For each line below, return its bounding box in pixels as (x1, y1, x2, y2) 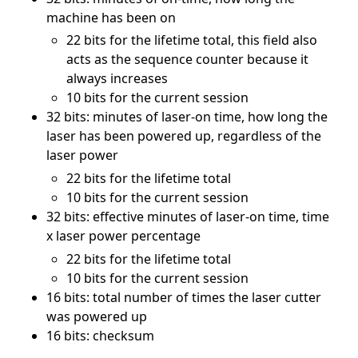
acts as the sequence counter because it (66, 50, 309, 69)
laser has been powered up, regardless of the (46, 127, 321, 145)
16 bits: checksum (46, 326, 154, 344)
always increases (66, 70, 169, 88)
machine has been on (46, 8, 176, 26)
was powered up (46, 307, 147, 325)
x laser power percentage (46, 227, 201, 245)
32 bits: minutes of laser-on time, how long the (46, 108, 328, 126)
